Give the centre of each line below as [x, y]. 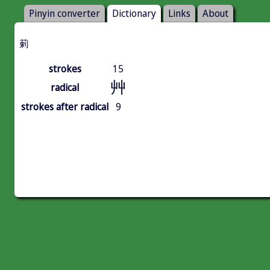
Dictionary [134, 14]
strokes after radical [65, 107]
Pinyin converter [64, 14]
